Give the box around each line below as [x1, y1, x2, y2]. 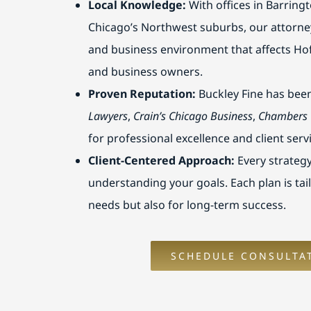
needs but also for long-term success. [87, 196, 286, 212]
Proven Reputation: [87, 85, 196, 101]
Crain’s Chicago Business [133, 108, 253, 124]
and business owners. [87, 63, 203, 79]
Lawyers [87, 108, 128, 124]
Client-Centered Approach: [87, 152, 235, 168]
